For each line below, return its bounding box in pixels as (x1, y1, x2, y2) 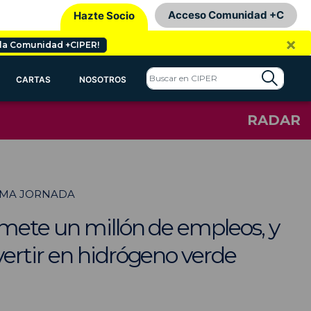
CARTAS (15, 74, 51, 85)
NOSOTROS (79, 74, 127, 85)
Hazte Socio (74, 8, 135, 22)
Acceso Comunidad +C (168, 8, 284, 22)
